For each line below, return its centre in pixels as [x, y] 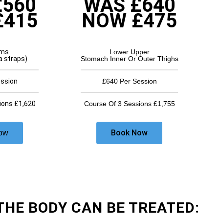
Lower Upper [129, 52]
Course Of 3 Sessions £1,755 [129, 104]
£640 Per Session [129, 81]
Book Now [129, 133]
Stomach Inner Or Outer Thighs [129, 59]
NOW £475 [129, 21]
